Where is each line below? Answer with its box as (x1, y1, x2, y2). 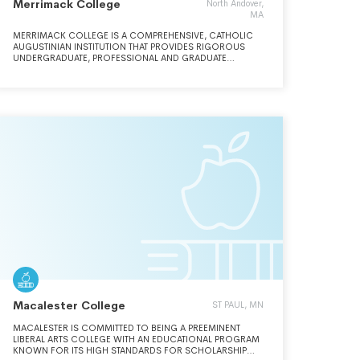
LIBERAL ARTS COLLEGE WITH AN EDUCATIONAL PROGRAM (13, 333, 260, 345)
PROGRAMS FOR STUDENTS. (13, 63, 133, 75)
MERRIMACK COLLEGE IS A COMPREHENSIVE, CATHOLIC (13, 30, 253, 41)
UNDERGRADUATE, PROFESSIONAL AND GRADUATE (13, 52, 227, 63)
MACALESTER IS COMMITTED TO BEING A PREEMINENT (13, 322, 240, 333)
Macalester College (13, 298, 125, 313)
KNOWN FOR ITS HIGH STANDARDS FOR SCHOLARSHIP (13, 345, 247, 356)
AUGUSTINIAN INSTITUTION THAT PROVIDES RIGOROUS (13, 41, 245, 52)
